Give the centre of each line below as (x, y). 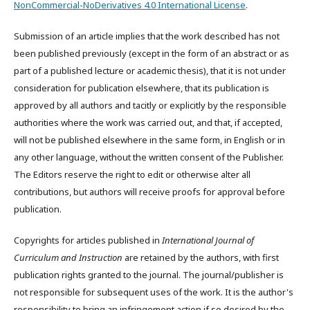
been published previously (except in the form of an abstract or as (152, 53)
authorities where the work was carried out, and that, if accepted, (148, 122)
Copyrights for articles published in (88, 240)
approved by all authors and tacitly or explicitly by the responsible (150, 105)
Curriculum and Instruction (68, 257)
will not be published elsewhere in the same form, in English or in (149, 140)
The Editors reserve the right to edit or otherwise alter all (132, 174)
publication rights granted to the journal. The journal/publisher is (149, 275)
